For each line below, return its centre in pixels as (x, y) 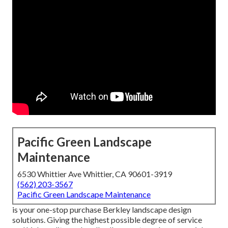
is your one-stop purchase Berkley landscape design (102, 210)
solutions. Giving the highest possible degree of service (107, 220)
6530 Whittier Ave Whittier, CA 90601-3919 (95, 174)
